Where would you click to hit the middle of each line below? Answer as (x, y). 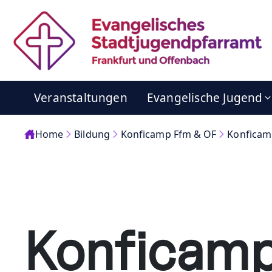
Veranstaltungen (81, 98)
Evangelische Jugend (205, 98)
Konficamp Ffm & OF (168, 134)
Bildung (92, 134)
